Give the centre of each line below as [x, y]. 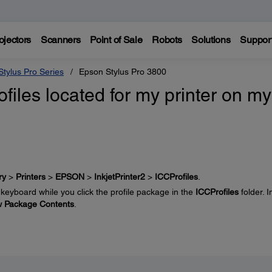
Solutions [211, 40]
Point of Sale [116, 40]
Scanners [60, 40]
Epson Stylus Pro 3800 [123, 72]
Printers [30, 177]
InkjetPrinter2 [119, 177]
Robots [167, 40]
